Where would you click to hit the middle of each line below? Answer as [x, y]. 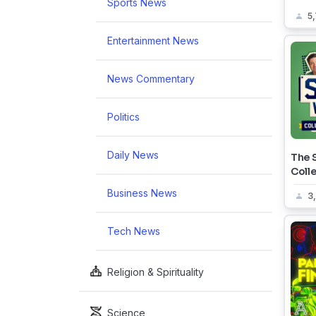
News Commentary [151, 79]
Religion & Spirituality [156, 272]
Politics [123, 117]
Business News [142, 193]
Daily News [133, 155]
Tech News [134, 231]
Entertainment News [153, 41]
